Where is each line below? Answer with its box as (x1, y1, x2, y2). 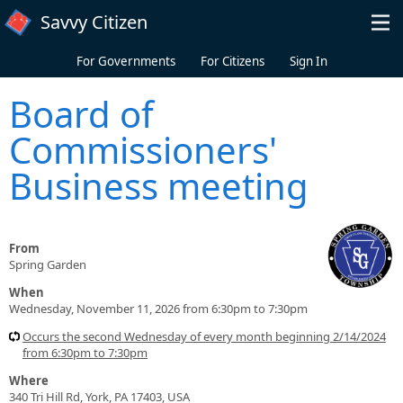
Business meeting (9, 160, 309, 210)
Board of (9, 88, 154, 139)
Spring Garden (9, 255, 86, 273)
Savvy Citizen (40, 10, 148, 34)
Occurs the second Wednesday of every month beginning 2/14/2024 (22, 327, 386, 345)
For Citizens (200, 53, 264, 69)
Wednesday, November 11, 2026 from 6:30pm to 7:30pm (9, 300, 308, 317)
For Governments (76, 53, 175, 69)
